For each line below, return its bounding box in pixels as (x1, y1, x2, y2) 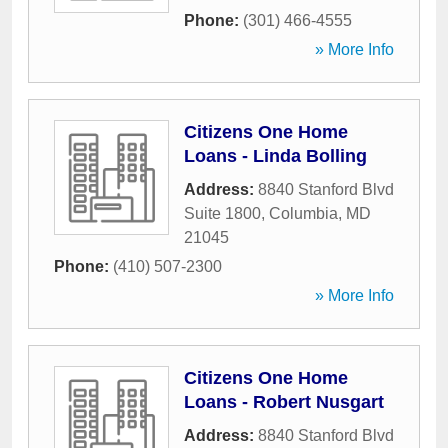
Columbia (269, 205, 338, 222)
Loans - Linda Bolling (184, 146, 367, 166)
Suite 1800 (184, 205, 261, 222)
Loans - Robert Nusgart (184, 392, 384, 412)
